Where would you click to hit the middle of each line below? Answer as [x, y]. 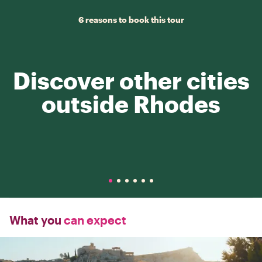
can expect [94, 220]
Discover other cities [131, 80]
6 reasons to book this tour [131, 20]
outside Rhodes [131, 104]
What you [35, 220]
